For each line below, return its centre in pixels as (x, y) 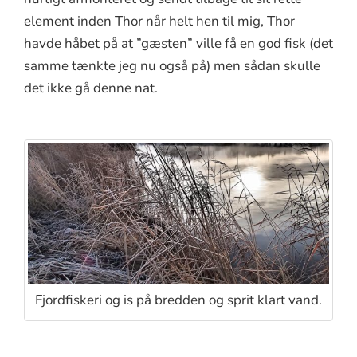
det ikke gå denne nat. (91, 88)
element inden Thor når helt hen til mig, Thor (159, 21)
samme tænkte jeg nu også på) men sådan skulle (172, 65)
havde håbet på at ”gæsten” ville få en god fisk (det (178, 43)
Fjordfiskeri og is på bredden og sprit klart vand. (178, 300)
